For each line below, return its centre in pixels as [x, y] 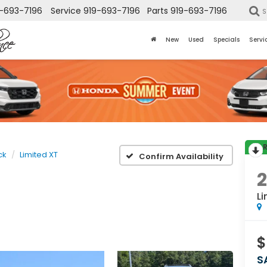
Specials [226, 40]
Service [66, 11]
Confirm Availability [181, 156]
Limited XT [39, 155]
